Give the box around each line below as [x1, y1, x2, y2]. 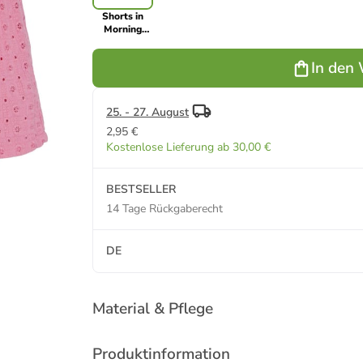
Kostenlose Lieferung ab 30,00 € [106, 139, 271, 155]
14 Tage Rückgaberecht [106, 201, 223, 216]
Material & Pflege [92, 298, 213, 319]
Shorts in [102, 10, 143, 23]
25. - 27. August [106, 105, 189, 120]
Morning [104, 23, 142, 36]
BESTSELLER [106, 181, 176, 197]
